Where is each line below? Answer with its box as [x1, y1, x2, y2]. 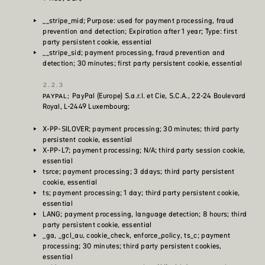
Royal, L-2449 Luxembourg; [43, 101, 130, 112]
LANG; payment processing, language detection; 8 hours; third [43, 209, 247, 219]
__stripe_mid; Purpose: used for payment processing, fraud [43, 15, 234, 26]
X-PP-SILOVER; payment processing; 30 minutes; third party [43, 124, 240, 134]
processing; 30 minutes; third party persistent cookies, [43, 241, 222, 251]
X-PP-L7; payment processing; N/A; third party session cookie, [43, 145, 245, 156]
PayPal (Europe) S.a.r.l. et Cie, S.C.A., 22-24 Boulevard [70, 91, 246, 101]
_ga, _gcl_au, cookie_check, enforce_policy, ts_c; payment [43, 230, 231, 241]
